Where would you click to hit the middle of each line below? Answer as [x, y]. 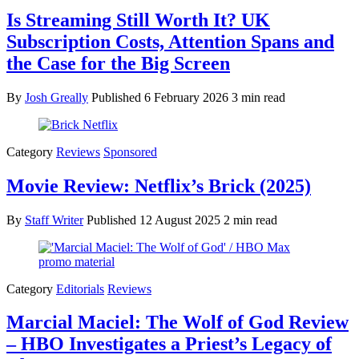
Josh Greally [56, 97]
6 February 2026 [188, 97]
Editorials [80, 288]
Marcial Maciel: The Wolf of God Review [177, 323]
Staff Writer [54, 220]
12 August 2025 [182, 220]
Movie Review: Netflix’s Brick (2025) [159, 186]
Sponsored [130, 151]
